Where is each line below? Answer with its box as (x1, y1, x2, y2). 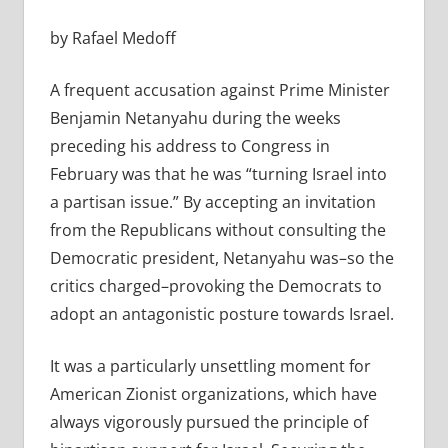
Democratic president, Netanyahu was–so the (49, 247, 394, 270)
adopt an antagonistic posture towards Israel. (49, 303, 394, 326)
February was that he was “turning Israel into (49, 163, 387, 186)
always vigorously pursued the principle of (49, 411, 368, 434)
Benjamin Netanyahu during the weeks (49, 107, 341, 130)
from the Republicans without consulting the (49, 219, 386, 242)
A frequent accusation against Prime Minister (49, 79, 390, 102)
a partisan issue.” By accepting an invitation (49, 191, 376, 214)
